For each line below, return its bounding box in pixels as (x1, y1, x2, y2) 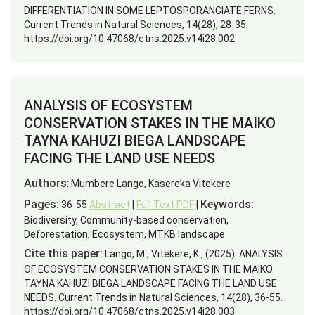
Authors (24, 176, 67, 190)
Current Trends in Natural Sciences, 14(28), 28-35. (24, 19, 248, 30)
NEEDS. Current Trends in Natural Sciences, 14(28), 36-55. (24, 292, 283, 303)
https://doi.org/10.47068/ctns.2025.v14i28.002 (24, 33, 235, 44)
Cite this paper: (24, 247, 103, 260)
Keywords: (200, 198, 254, 211)
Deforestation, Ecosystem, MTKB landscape (24, 229, 225, 240)
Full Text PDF (136, 199, 194, 210)
